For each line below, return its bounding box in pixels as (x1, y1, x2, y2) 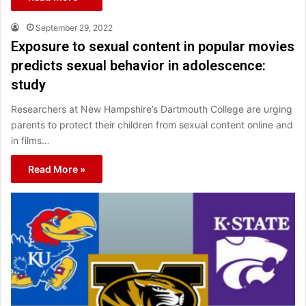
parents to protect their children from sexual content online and (11, 118, 293, 130)
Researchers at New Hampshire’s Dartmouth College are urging (11, 102, 292, 115)
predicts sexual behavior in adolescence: (11, 57, 266, 74)
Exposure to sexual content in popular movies (11, 38, 294, 55)
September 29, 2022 (36, 22, 113, 33)
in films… (11, 134, 50, 146)
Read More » (28, 163, 85, 175)
